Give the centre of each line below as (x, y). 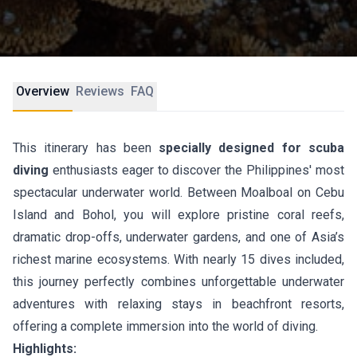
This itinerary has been (86, 148)
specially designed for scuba (252, 148)
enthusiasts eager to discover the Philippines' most (196, 170)
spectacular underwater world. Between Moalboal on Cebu (178, 192)
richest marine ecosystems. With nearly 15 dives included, (178, 259)
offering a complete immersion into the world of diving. (165, 326)
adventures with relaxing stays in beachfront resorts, (178, 304)
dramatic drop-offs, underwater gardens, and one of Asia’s (178, 237)
